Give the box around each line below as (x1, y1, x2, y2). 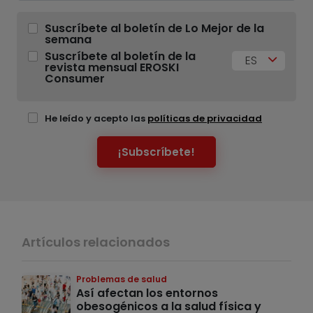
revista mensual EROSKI (45, 59, 179, 76)
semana (45, 31, 92, 48)
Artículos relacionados (22, 233, 170, 252)
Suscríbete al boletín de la (45, 48, 196, 65)
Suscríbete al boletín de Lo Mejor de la (45, 20, 264, 37)
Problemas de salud (76, 273, 167, 286)
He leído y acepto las (45, 112, 147, 126)
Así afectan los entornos (76, 285, 218, 302)
